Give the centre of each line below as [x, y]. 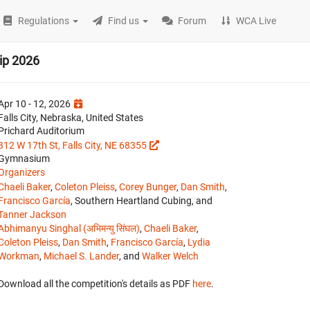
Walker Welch [170, 256]
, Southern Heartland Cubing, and [142, 201]
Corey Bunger [148, 187]
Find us [124, 21]
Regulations [44, 21]
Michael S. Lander [81, 256]
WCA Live [256, 21]
